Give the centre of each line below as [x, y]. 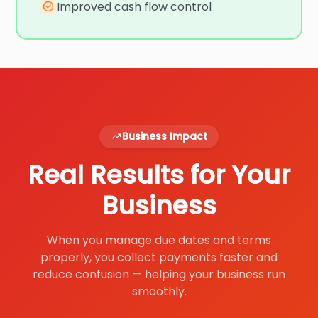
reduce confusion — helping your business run [159, 274]
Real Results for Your [159, 175]
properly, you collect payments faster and [159, 257]
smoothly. [159, 291]
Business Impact [165, 136]
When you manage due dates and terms [159, 240]
